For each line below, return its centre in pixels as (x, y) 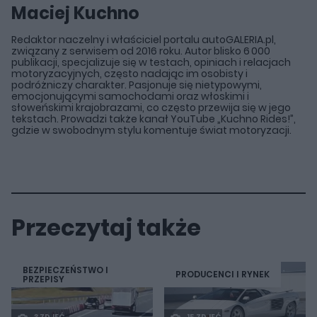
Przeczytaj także (106, 227)
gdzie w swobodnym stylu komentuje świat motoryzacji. (151, 130)
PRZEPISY (44, 279)
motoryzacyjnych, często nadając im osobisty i (129, 73)
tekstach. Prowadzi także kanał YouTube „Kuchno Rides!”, (154, 119)
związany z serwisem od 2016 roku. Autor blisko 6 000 (141, 51)
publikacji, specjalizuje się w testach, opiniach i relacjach (151, 62)
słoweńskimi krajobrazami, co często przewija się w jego (151, 107)
